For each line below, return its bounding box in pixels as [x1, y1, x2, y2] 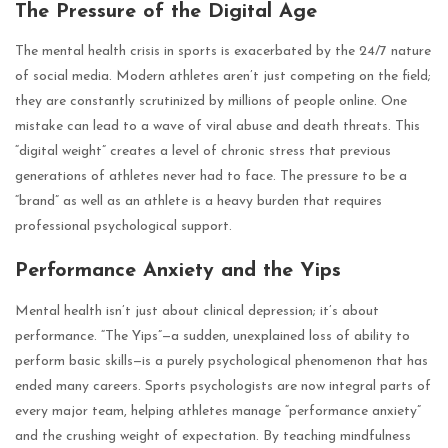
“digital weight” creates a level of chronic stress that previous [15, 144, 391, 160]
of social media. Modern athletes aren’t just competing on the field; [15, 69, 431, 85]
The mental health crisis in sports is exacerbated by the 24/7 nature [15, 44, 431, 60]
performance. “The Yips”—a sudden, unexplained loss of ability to [15, 328, 410, 344]
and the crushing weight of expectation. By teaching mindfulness [15, 428, 411, 444]
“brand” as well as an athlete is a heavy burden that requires [15, 194, 382, 210]
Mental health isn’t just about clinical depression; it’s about [15, 303, 379, 319]
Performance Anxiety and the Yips [15, 261, 341, 282]
